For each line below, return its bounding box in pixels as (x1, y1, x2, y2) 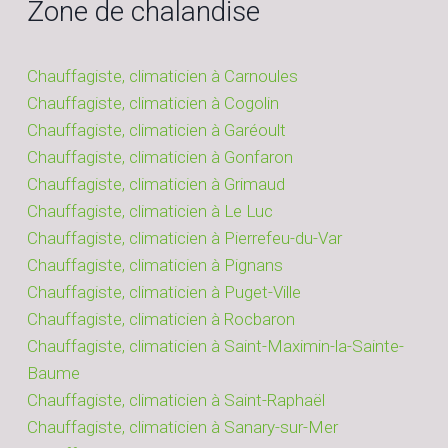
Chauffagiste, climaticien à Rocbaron (27, 308, 295, 329)
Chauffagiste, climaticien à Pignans (27, 254, 283, 275)
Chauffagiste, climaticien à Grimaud (27, 173, 285, 194)
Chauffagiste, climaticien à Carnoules (27, 65, 298, 86)
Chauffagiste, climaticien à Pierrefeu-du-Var (27, 227, 342, 248)
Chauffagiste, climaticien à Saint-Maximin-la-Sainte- (27, 335, 404, 356)
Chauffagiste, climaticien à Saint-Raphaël (27, 389, 325, 410)
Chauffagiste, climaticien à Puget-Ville (27, 281, 301, 302)
